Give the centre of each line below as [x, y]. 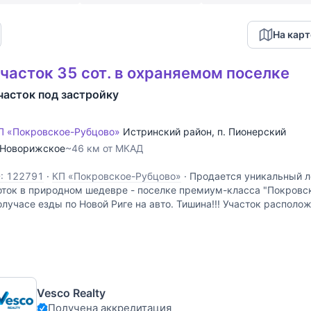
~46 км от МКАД [104, 148]
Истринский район [167, 132]
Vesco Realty [71, 293]
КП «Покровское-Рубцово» [117, 176]
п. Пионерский [252, 132]
